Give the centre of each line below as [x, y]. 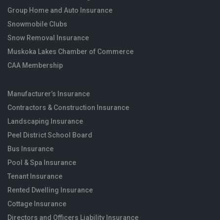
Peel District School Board [50, 135]
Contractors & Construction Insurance [68, 107]
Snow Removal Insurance [48, 38]
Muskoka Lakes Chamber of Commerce [70, 51]
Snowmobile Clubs [37, 24]
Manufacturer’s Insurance [49, 94]
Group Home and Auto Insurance [60, 10]
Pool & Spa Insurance [42, 162]
